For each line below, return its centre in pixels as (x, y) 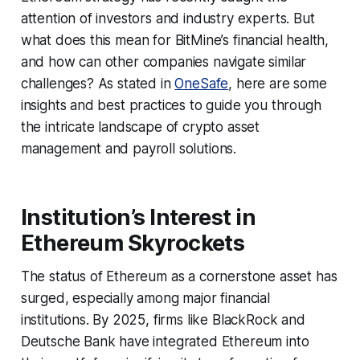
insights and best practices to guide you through (171, 105)
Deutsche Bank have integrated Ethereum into (165, 341)
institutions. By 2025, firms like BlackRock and (163, 319)
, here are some (278, 83)
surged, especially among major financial (145, 298)
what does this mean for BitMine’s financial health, (175, 40)
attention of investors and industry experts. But (168, 18)
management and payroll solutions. (129, 148)
